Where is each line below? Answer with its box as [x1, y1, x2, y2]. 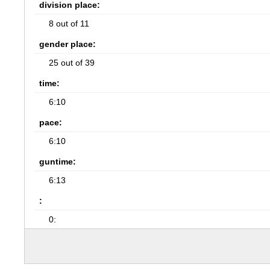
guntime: [39, 157, 77, 166]
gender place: [39, 39, 96, 49]
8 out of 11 [49, 19, 90, 28]
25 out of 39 [49, 58, 95, 67]
